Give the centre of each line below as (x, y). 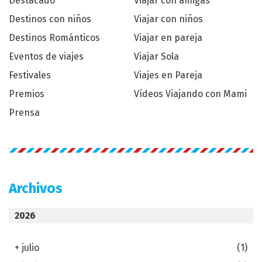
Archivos (36, 189)
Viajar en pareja (168, 38)
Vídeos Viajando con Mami (190, 94)
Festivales (30, 75)
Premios (27, 94)
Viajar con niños (168, 19)
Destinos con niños (50, 19)
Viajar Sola (156, 57)
